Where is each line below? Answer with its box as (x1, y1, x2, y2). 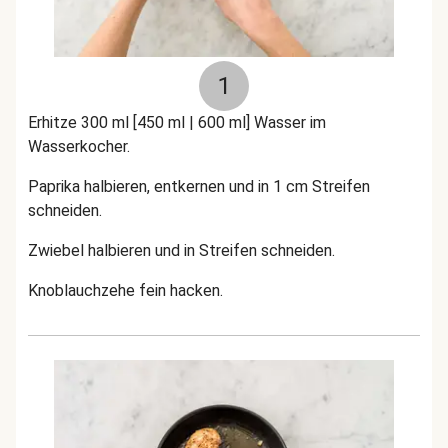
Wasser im (254, 113, 326, 132)
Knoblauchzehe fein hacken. (28, 281, 223, 300)
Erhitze (28, 113, 81, 132)
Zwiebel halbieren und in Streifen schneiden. (28, 241, 343, 260)
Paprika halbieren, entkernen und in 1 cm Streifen (28, 177, 370, 196)
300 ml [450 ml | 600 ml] (81, 113, 254, 132)
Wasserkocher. (28, 137, 130, 156)
